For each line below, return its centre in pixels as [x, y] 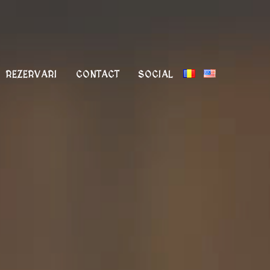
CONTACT [98, 75]
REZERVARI [31, 75]
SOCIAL [155, 75]
